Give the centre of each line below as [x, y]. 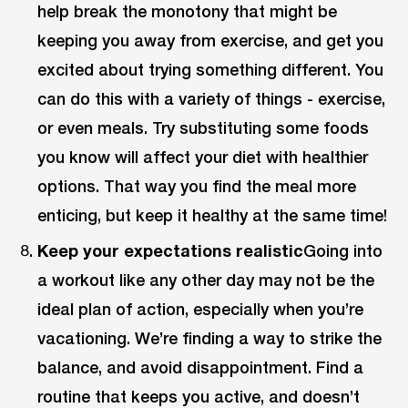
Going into [343, 250]
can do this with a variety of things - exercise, [212, 98]
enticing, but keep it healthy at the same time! [213, 214]
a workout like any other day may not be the [206, 279]
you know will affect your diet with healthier [203, 156]
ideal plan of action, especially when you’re [201, 308]
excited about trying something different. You [211, 69]
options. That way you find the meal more [197, 185]
